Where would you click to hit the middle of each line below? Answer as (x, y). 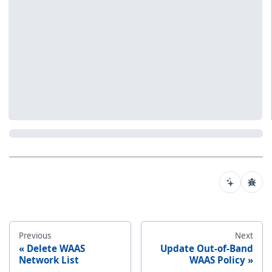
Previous (35, 235)
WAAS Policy (217, 260)
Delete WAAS (56, 248)
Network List (49, 260)
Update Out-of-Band (206, 248)
